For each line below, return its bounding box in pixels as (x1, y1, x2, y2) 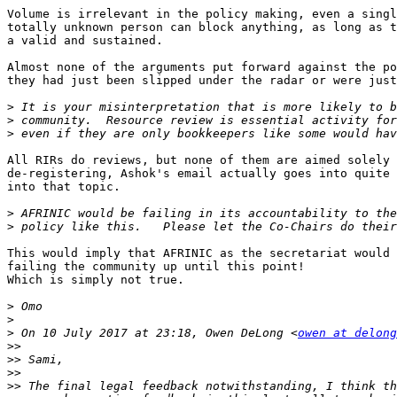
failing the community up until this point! (7, 259, 305, 273)
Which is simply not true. (7, 272, 184, 286)
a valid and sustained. (7, 33, 163, 47)
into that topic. (7, 179, 121, 193)
